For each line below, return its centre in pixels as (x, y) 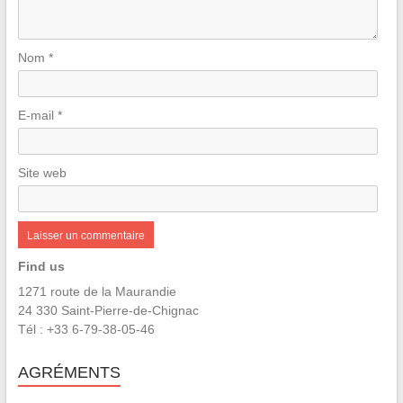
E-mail (37, 115)
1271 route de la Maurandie (97, 291)
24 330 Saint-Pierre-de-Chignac (108, 310)
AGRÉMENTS (69, 372)
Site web (42, 172)
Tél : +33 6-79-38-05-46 (86, 329)
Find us (41, 266)
